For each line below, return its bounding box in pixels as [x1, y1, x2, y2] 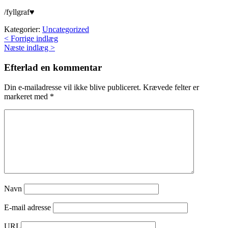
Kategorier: [4, 25, 42, 34]
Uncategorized [42, 25, 89, 34]
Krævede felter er [143, 82, 199, 92]
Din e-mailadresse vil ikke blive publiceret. [4, 82, 141, 92]
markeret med [4, 92, 50, 101]
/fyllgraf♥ [4, 8, 35, 17]
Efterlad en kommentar [4, 62, 102, 73]
